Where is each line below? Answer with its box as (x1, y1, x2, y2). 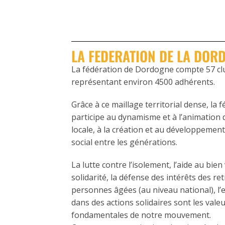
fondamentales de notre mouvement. (71, 209, 211, 220)
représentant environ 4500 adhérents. (71, 76, 215, 87)
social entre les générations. (71, 137, 177, 148)
